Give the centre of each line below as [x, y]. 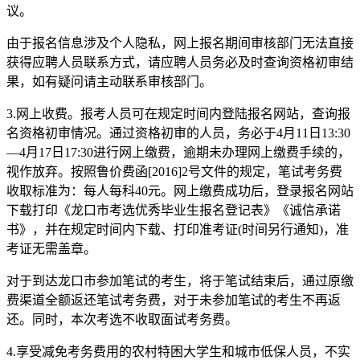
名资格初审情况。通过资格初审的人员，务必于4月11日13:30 [178, 133]
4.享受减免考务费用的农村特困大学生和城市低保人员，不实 [178, 351]
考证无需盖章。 [51, 248]
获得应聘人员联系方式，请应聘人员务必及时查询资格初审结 [180, 62]
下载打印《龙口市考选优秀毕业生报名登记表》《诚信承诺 [174, 210]
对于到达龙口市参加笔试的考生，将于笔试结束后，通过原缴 [180, 280]
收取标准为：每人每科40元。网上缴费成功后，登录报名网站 [180, 190]
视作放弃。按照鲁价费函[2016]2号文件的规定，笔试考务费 [174, 171]
